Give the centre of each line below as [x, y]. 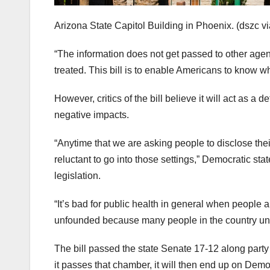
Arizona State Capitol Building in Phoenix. [144, 26]
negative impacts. [92, 115]
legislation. [77, 176]
